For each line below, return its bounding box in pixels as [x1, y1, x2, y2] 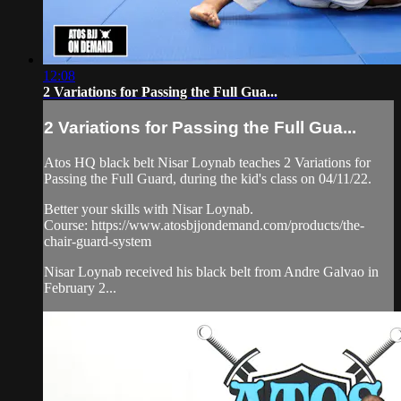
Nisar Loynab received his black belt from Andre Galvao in [44, 263, 379, 279]
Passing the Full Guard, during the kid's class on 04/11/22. [44, 170, 371, 186]
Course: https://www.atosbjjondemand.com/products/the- [44, 217, 364, 233]
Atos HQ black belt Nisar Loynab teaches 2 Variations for [44, 154, 371, 170]
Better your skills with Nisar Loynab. [44, 200, 253, 217]
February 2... [44, 279, 116, 295]
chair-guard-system [44, 233, 151, 249]
